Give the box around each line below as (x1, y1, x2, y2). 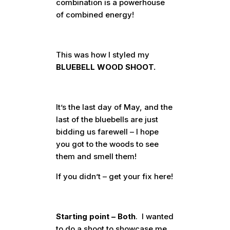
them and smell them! (56, 151, 137, 162)
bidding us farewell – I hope (56, 127, 159, 137)
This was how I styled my (56, 50, 150, 60)
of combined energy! (56, 10, 135, 20)
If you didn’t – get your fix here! (56, 171, 174, 182)
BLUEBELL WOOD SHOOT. (56, 62, 156, 72)
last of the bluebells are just (56, 114, 159, 125)
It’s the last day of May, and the (56, 102, 173, 112)
